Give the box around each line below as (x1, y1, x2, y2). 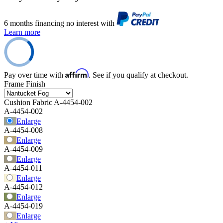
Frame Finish (4, 80, 45, 89)
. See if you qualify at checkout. (89, 71, 188, 80)
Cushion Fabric (4, 98, 52, 107)
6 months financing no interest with (4, 19, 116, 28)
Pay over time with (4, 71, 65, 80)
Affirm (65, 68, 89, 79)
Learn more (4, 28, 40, 37)
